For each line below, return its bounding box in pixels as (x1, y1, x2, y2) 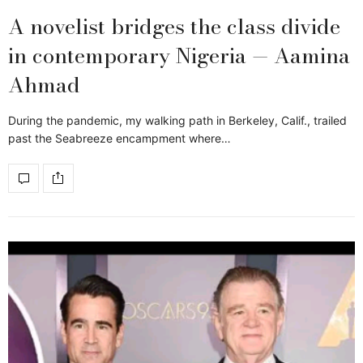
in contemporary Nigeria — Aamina (8, 39, 350, 71)
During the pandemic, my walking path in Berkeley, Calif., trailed (8, 113, 347, 127)
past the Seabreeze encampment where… (8, 130, 231, 145)
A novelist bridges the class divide (8, 10, 340, 42)
